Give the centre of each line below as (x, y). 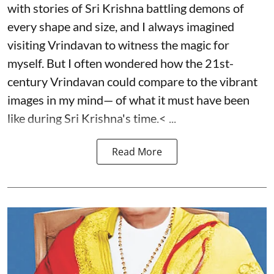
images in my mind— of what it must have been (128, 99)
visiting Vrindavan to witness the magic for (118, 44)
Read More (137, 151)
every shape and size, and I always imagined (121, 26)
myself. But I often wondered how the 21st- (120, 63)
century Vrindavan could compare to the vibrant (132, 81)
